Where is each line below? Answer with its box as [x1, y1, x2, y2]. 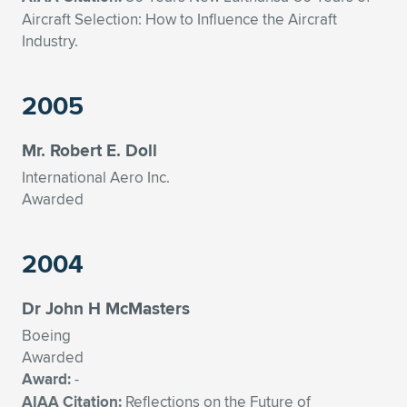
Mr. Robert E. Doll [22, 137, 157, 163]
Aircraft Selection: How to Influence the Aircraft [22, 8, 337, 30]
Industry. [22, 30, 78, 52]
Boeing [22, 324, 71, 346]
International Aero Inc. [22, 166, 170, 188]
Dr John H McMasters [22, 295, 190, 321]
